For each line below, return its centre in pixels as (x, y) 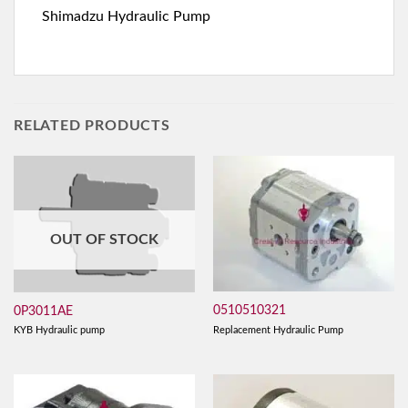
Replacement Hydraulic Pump (278, 330)
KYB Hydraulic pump (59, 331)
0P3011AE (43, 311)
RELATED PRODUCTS (92, 126)
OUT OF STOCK (104, 239)
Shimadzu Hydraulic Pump (126, 17)
